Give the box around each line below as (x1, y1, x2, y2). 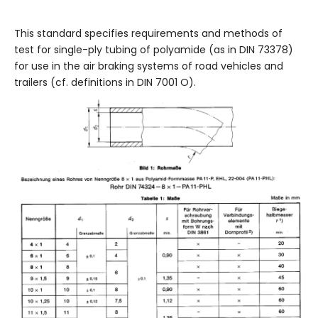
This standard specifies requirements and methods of (14, 26, 283, 40)
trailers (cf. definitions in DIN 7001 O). (14, 75, 196, 89)
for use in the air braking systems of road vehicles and (14, 58, 283, 73)
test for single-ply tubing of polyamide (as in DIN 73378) (14, 42, 293, 57)
